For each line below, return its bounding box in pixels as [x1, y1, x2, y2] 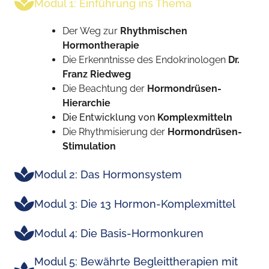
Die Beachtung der [62, 83, 147, 95]
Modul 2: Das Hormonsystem [34, 168, 182, 181]
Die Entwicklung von [62, 112, 157, 124]
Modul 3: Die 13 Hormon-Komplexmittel [34, 197, 235, 210]
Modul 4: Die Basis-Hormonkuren [34, 226, 204, 240]
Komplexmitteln [157, 112, 232, 124]
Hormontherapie [62, 40, 142, 52]
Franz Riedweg [62, 68, 131, 80]
